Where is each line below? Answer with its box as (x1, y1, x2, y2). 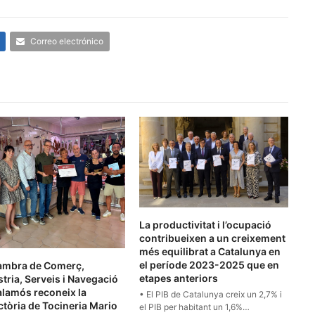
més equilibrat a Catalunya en (139, 245, 281, 257)
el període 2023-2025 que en (139, 258, 280, 271)
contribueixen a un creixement (139, 231, 286, 244)
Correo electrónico (30, 36, 103, 47)
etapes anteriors (139, 271, 219, 284)
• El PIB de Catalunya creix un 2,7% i (139, 288, 283, 300)
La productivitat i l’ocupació (139, 218, 272, 231)
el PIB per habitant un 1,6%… (139, 301, 250, 312)
